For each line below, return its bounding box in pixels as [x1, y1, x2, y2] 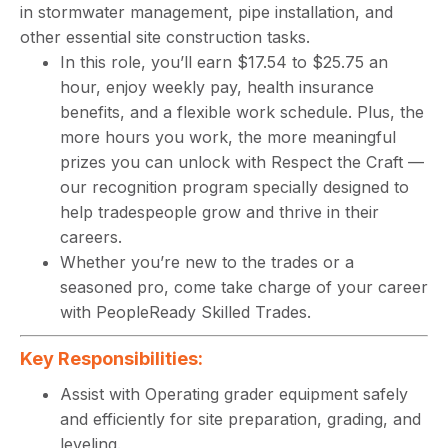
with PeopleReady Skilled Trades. [60, 302, 311, 322]
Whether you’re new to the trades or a [60, 252, 354, 272]
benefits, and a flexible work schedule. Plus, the [60, 102, 424, 122]
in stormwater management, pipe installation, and [20, 2, 393, 22]
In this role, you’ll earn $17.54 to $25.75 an [60, 52, 388, 72]
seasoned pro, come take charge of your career [60, 277, 428, 297]
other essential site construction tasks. [20, 27, 310, 47]
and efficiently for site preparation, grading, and [60, 409, 421, 429]
